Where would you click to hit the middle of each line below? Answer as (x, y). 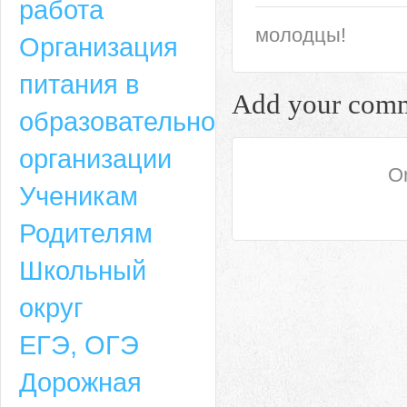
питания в (79, 84)
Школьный (83, 270)
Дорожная (80, 382)
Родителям (86, 233)
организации (95, 159)
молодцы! (301, 35)
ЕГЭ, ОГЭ (79, 345)
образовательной (124, 121)
